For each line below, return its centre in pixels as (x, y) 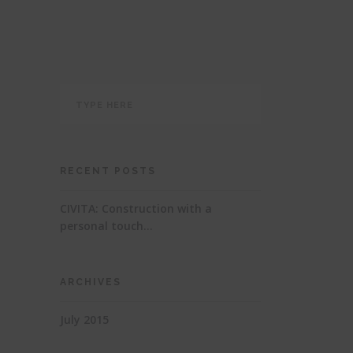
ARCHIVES (91, 282)
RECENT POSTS (108, 171)
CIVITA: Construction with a (136, 209)
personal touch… (106, 226)
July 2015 (84, 320)
